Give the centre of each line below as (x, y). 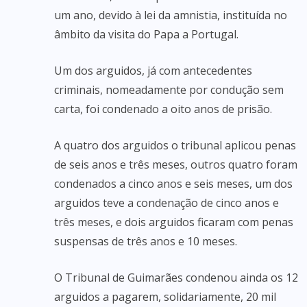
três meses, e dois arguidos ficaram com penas (174, 222)
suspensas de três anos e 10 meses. (146, 241)
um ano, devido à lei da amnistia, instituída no (171, 15)
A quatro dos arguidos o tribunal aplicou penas (175, 145)
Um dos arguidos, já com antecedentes (153, 71)
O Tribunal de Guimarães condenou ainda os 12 (176, 278)
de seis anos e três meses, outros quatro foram (176, 164)
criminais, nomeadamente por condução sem (169, 90)
